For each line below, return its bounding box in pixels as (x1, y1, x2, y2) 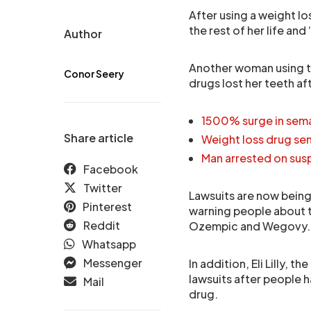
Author (64, 26, 102, 41)
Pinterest (83, 199, 132, 214)
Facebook (83, 162, 138, 176)
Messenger (83, 255, 142, 270)
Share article (64, 131, 133, 145)
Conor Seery (64, 67, 124, 80)
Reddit (83, 218, 120, 233)
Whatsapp (82, 237, 136, 251)
